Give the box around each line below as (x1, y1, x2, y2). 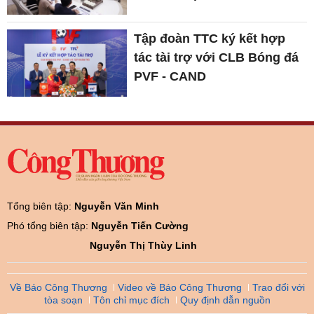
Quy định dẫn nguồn (179, 294, 271, 306)
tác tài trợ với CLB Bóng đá (134, 50, 299, 64)
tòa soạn (43, 294, 83, 306)
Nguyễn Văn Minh (74, 200, 159, 212)
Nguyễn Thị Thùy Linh (90, 239, 197, 251)
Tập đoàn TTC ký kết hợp (134, 31, 286, 46)
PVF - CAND (134, 69, 207, 83)
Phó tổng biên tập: (7, 219, 91, 231)
